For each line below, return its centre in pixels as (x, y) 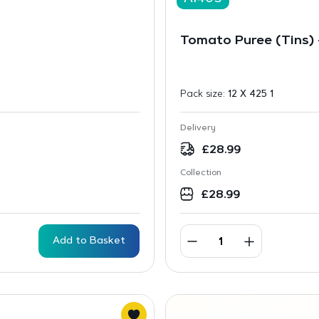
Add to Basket (89, 241)
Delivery (198, 128)
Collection (200, 173)
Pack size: (204, 94)
